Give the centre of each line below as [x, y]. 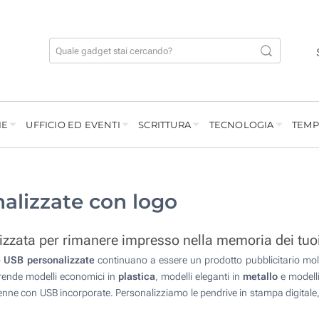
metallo [260, 277]
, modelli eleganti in [199, 277]
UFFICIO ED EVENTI [73, 125]
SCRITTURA [165, 125]
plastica [137, 277]
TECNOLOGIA [241, 125]
